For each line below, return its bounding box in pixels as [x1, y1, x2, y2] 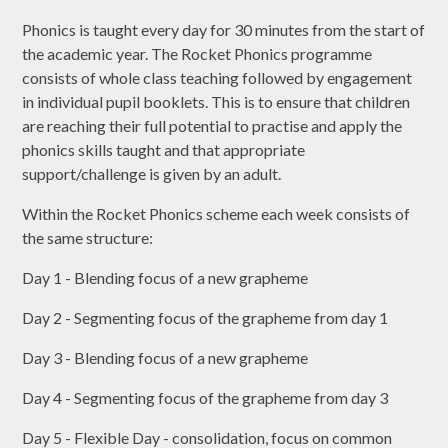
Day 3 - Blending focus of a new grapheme [22, 348, 309, 368]
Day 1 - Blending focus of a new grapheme [22, 268, 309, 288]
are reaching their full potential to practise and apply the [22, 116, 403, 136]
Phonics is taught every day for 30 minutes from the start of [22, 20, 426, 40]
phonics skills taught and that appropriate [22, 140, 306, 160]
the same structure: [22, 228, 160, 248]
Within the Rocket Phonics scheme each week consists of [22, 204, 411, 224]
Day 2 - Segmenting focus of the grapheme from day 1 [22, 308, 389, 328]
